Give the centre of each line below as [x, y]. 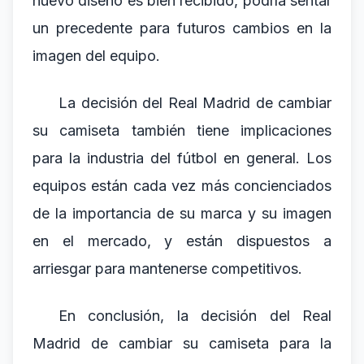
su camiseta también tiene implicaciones [182, 130]
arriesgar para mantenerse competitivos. [167, 269]
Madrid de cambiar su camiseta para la [182, 343]
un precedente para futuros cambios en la [182, 28]
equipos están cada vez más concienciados [182, 186]
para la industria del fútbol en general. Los [182, 158]
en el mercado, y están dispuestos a [182, 241]
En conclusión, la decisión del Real [195, 316]
